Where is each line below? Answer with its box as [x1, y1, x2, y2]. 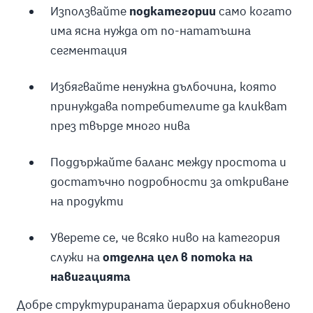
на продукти [50, 193, 124, 209]
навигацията [50, 268, 131, 284]
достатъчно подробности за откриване [50, 173, 289, 189]
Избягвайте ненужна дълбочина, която [50, 78, 277, 94]
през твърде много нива [50, 117, 190, 133]
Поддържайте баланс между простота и [50, 154, 286, 170]
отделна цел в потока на [102, 249, 253, 265]
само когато [215, 3, 292, 20]
